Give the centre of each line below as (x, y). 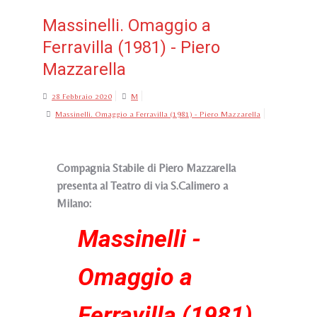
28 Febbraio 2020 (82, 96)
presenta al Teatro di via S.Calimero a (142, 186)
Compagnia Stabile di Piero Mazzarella (146, 168)
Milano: (75, 203)
